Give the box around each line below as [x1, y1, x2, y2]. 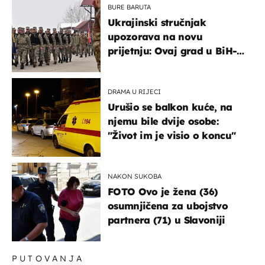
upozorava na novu [108, 30, 202, 43]
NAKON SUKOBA [108, 172, 161, 180]
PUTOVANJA [12, 253, 84, 264]
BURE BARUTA [108, 2, 151, 11]
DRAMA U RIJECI [108, 87, 161, 96]
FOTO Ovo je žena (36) [108, 185, 218, 198]
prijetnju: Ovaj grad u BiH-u [108, 44, 243, 57]
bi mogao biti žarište [108, 59, 209, 71]
